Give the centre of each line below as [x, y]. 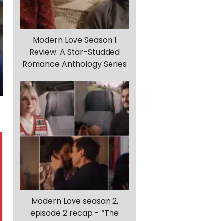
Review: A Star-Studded [74, 52]
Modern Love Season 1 [74, 40]
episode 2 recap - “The [74, 213]
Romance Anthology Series [74, 64]
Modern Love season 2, [74, 201]
